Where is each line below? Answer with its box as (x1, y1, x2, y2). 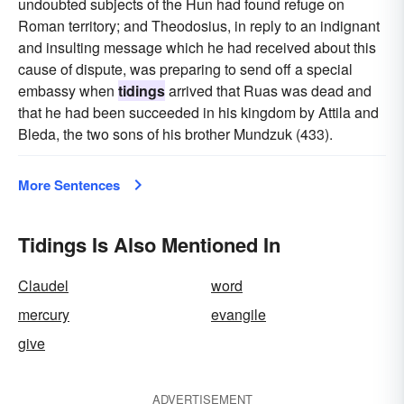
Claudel (18, 275, 69, 296)
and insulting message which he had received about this (18, 37, 376, 58)
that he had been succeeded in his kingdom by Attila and (18, 102, 379, 123)
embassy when (18, 80, 118, 101)
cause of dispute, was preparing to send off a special (18, 59, 353, 79)
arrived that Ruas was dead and (165, 80, 372, 101)
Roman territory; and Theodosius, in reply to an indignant (18, 15, 380, 36)
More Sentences (18, 175, 120, 195)
